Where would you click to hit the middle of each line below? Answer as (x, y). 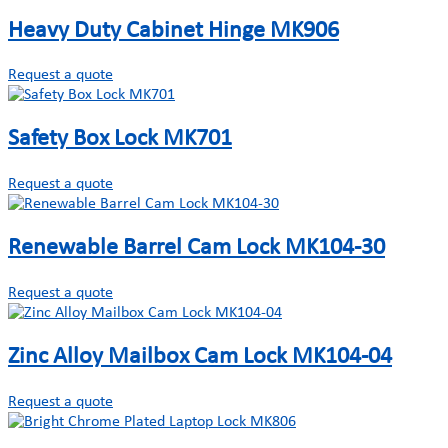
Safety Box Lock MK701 (120, 139)
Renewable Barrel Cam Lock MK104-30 (196, 248)
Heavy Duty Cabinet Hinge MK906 (173, 30)
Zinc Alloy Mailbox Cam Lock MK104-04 (200, 357)
